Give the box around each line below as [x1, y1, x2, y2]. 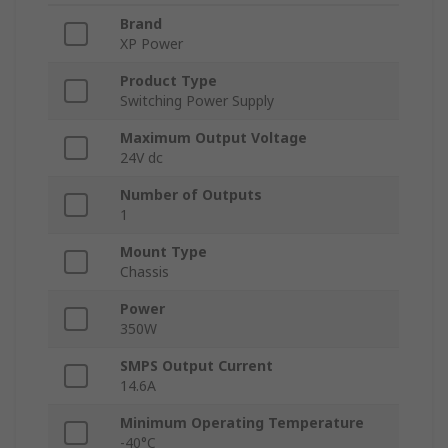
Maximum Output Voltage [120, 128, 307, 148]
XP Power [120, 34, 183, 54]
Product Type [120, 71, 217, 91]
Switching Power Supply [120, 91, 274, 111]
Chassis [120, 262, 169, 282]
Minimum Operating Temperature [120, 413, 364, 433]
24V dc [120, 148, 163, 168]
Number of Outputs [120, 185, 262, 205]
